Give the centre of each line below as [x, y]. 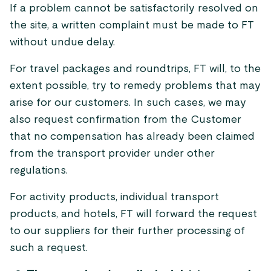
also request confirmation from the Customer [126, 120]
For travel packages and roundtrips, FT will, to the [135, 69]
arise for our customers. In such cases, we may [128, 103]
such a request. [49, 248]
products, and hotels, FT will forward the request [133, 214]
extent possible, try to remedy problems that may [135, 86]
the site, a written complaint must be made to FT [132, 25]
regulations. [39, 171]
